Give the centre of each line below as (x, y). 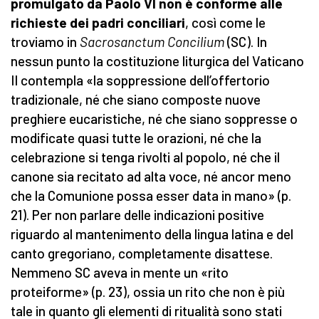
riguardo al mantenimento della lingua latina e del (152, 234)
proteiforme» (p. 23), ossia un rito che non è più (148, 292)
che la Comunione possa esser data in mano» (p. (151, 196)
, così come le (225, 23)
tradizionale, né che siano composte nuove (136, 100)
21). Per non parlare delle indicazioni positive (137, 215)
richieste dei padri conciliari (98, 23)
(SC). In (247, 42)
